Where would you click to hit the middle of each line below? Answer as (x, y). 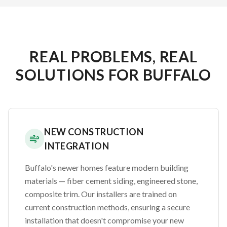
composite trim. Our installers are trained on (101, 194)
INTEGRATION (77, 146)
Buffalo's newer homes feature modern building (107, 167)
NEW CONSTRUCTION (94, 131)
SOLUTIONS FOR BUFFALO (113, 74)
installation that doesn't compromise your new (104, 220)
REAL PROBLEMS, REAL (113, 56)
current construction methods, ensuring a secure (107, 207)
